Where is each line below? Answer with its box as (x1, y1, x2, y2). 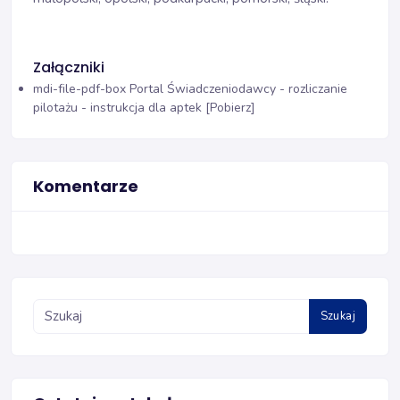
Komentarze (33, 174, 138, 197)
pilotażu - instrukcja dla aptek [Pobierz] (33, 98, 255, 116)
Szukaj (320, 308, 355, 325)
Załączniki (33, 57, 104, 78)
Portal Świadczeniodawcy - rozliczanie (129, 79, 347, 97)
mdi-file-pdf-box (33, 79, 126, 97)
